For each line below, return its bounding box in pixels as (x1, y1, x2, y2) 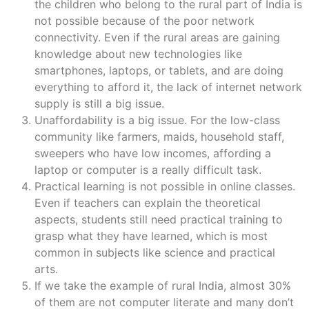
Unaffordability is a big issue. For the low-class (34, 112, 280, 127)
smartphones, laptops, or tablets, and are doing (34, 63, 283, 77)
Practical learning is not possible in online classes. (34, 179, 295, 193)
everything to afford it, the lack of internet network (34, 79, 302, 94)
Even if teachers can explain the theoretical (34, 195, 261, 210)
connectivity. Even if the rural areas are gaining (34, 30, 280, 44)
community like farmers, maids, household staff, (34, 129, 284, 143)
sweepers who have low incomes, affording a (34, 146, 271, 160)
